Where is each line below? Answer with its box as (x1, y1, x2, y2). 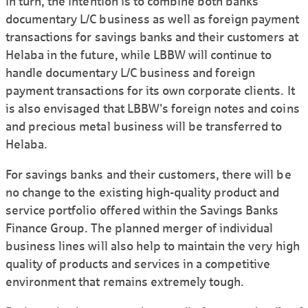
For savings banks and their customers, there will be (5, 168, 291, 182)
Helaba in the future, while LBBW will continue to (5, 48, 272, 63)
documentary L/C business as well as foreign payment (5, 12, 300, 27)
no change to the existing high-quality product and (5, 186, 280, 200)
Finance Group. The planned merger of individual (5, 221, 274, 236)
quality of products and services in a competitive (5, 257, 271, 272)
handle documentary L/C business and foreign (5, 66, 256, 80)
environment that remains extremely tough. (5, 275, 245, 289)
